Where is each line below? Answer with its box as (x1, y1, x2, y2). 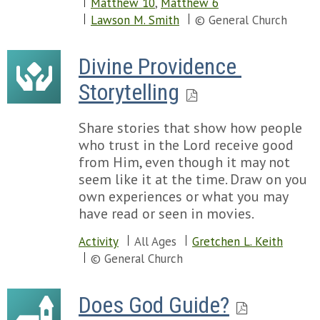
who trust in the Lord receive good (79, 136, 294, 154)
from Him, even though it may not (79, 153, 290, 171)
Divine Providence (79, 53, 236, 80)
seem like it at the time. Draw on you (79, 170, 307, 189)
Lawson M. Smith (91, 12, 179, 28)
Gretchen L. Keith (192, 234, 283, 249)
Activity (79, 234, 119, 249)
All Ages (134, 234, 176, 249)
